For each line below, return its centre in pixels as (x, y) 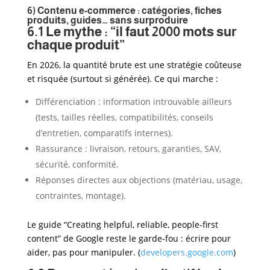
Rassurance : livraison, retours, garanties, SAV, (128, 148)
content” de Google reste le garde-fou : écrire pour (129, 238)
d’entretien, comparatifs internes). (104, 133)
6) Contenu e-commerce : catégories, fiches (124, 10)
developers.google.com (187, 252)
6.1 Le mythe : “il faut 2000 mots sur (131, 31)
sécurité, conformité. (77, 164)
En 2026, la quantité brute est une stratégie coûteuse (134, 64)
